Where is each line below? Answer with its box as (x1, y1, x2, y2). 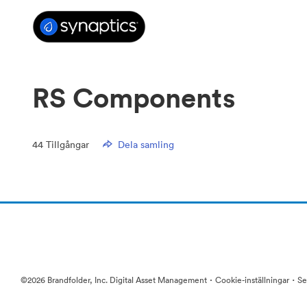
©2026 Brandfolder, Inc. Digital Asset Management (21, 274, 207, 286)
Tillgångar (46, 138, 90, 151)
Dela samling (118, 138, 175, 151)
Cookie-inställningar (215, 274, 289, 286)
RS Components (32, 80, 236, 115)
